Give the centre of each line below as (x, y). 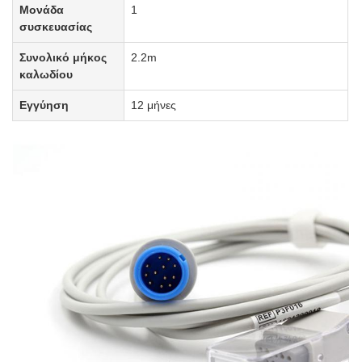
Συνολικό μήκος (63, 57)
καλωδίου (46, 74)
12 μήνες (154, 105)
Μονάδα (42, 10)
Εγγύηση (44, 105)
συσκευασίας (56, 27)
